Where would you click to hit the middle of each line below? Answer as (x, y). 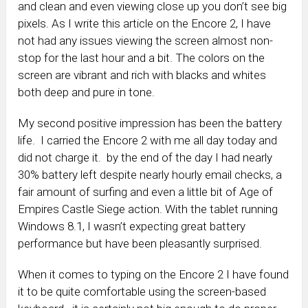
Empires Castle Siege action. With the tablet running (148, 209)
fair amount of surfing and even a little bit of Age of (146, 191)
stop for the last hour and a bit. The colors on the (142, 57)
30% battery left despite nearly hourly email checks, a (150, 174)
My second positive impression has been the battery (150, 123)
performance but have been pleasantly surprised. (140, 243)
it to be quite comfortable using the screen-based (142, 291)
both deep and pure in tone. (87, 92)
